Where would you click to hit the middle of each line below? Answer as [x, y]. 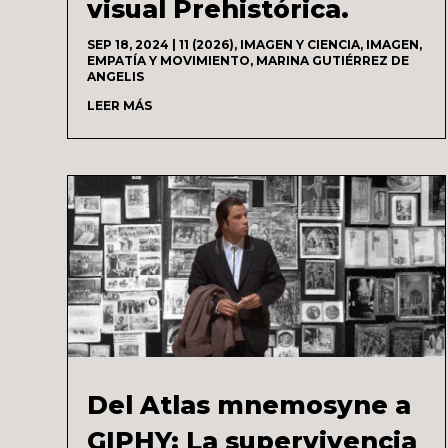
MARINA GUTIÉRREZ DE [333, 60]
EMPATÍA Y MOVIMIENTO [169, 60]
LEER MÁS [120, 105]
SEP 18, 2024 [128, 44]
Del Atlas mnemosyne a [249, 404]
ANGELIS [116, 76]
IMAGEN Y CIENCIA [300, 44]
